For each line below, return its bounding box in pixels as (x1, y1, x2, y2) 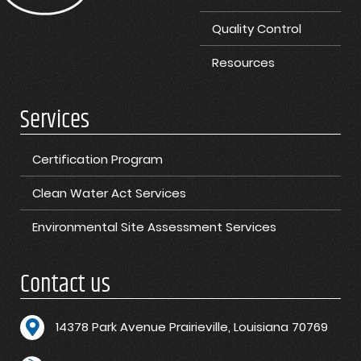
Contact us (20, 267, 110, 304)
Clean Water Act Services (32, 185, 186, 202)
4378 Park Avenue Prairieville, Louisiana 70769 (59, 318, 328, 336)
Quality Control (212, 20, 301, 38)
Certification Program (32, 151, 163, 168)
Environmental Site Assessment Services (32, 218, 276, 236)
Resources (212, 54, 275, 72)
